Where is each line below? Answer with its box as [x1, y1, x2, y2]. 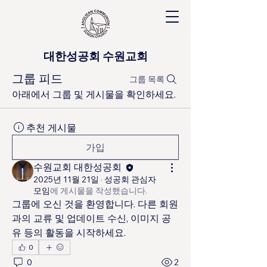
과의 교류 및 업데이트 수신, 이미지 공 [12, 212, 171, 225]
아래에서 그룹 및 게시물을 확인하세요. [12, 88, 176, 100]
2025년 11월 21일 [33, 174, 99, 185]
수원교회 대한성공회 [33, 161, 124, 173]
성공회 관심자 [104, 174, 156, 185]
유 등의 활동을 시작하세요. [12, 226, 126, 239]
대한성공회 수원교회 [44, 49, 148, 64]
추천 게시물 [26, 122, 76, 133]
